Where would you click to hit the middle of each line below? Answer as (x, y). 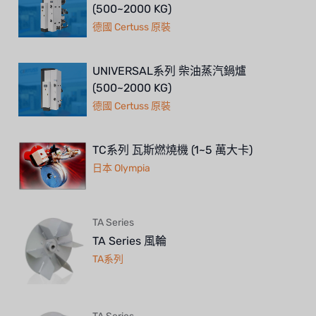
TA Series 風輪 (129, 241)
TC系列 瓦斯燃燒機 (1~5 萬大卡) (172, 150)
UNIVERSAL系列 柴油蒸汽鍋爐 (169, 71)
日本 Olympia (121, 168)
